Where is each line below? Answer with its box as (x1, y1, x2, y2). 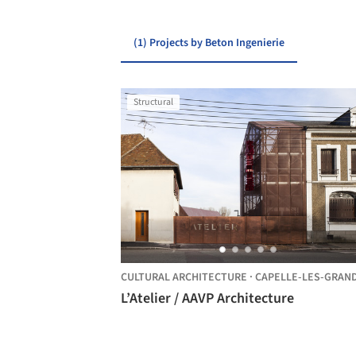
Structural (133, 95, 173, 109)
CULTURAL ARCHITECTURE (121, 269, 247, 285)
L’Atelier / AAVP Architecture (121, 288, 294, 308)
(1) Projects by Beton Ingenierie (133, 35, 284, 51)
